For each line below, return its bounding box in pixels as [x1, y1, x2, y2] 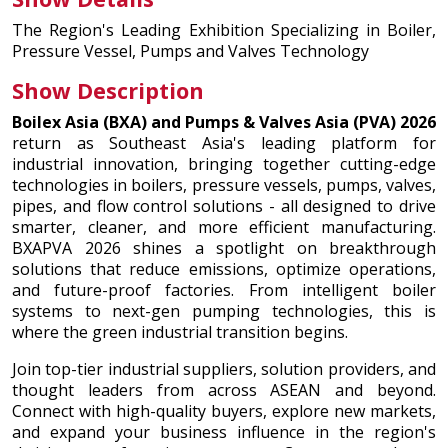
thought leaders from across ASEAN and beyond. [12, 379, 436, 402]
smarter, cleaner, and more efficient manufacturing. [12, 216, 436, 239]
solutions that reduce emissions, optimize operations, [12, 258, 436, 281]
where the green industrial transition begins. [12, 321, 348, 344]
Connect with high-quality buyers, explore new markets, [12, 400, 436, 423]
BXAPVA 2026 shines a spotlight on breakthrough [12, 237, 436, 260]
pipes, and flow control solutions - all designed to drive [12, 195, 436, 218]
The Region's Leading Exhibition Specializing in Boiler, [12, 19, 436, 42]
